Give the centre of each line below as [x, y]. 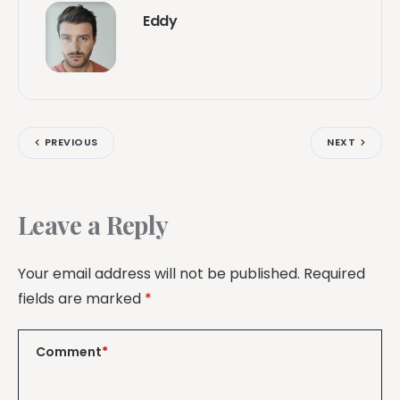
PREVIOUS [71, 142]
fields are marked [81, 299]
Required [334, 274]
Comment [69, 352]
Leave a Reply [93, 224]
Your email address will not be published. [159, 274]
